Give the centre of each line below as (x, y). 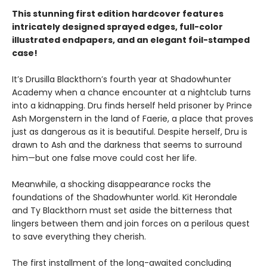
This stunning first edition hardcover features (118, 14)
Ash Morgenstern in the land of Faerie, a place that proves (133, 119)
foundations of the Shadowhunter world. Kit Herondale (125, 198)
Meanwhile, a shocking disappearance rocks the (111, 184)
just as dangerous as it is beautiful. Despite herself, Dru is (130, 132)
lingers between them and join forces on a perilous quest (131, 224)
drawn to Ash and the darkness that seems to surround (127, 145)
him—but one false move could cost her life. (104, 158)
